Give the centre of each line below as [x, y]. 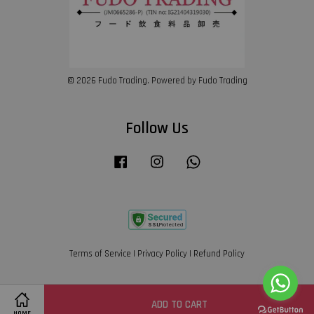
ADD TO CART [179, 304]
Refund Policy [219, 254]
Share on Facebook [164, 305]
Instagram [186, 159]
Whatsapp [223, 159]
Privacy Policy [162, 254]
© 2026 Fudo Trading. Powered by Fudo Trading [157, 81]
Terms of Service [100, 254]
